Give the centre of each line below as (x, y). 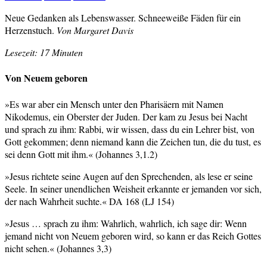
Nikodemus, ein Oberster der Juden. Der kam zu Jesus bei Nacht (126, 116)
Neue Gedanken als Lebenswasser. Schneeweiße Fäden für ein (123, 18)
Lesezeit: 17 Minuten (44, 52)
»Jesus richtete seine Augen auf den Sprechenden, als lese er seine (129, 176)
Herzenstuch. (31, 30)
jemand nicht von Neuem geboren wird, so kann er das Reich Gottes (133, 235)
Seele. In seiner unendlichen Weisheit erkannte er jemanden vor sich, (133, 188)
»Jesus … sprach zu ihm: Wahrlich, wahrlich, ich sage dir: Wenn (126, 223)
